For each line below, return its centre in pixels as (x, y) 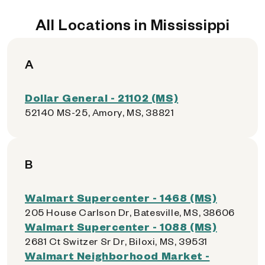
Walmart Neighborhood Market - (117, 255)
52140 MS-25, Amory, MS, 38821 (100, 112)
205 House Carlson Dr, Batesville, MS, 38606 (130, 212)
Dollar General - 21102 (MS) (102, 97)
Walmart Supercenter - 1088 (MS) (121, 226)
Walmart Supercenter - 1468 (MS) (121, 197)
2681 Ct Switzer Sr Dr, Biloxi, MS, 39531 (116, 241)
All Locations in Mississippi (132, 24)
